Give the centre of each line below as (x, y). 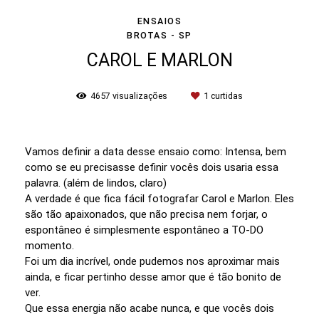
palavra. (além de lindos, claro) (96, 183)
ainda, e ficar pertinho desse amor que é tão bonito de (153, 277)
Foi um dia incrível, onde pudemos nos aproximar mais (152, 261)
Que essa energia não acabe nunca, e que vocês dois (150, 308)
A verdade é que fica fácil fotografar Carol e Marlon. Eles (159, 198)
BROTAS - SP (159, 35)
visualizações (140, 95)
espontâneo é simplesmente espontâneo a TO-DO (144, 230)
